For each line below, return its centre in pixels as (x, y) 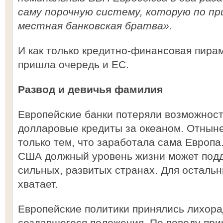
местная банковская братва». (95, 26)
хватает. (38, 184)
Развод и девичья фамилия (90, 89)
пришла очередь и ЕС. (73, 64)
